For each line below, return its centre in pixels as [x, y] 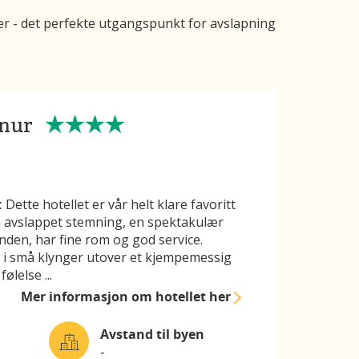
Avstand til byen [152, 334]
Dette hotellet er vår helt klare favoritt [119, 205]
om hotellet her [183, 297]
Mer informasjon [77, 297]
